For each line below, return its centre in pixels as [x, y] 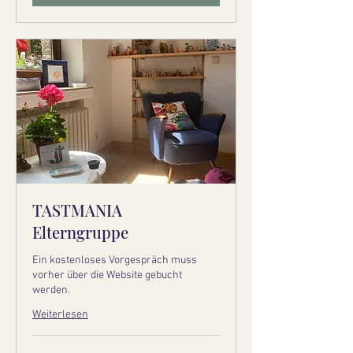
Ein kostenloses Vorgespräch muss [115, 261]
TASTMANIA [77, 210]
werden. [51, 291]
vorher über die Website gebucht [107, 276]
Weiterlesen [60, 315]
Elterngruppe [80, 232]
